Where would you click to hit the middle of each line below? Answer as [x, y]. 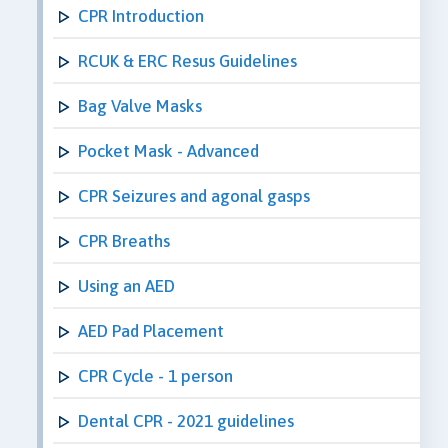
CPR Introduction [141, 15]
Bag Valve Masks [140, 105]
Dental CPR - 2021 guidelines [186, 420]
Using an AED [126, 285]
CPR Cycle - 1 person [155, 375]
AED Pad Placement [151, 330]
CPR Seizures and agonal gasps [194, 195]
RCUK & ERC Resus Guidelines [187, 60]
